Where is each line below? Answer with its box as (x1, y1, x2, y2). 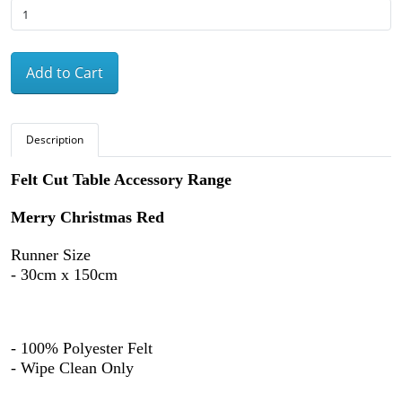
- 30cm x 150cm (11, 266, 118, 284)
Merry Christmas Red (11, 208, 164, 227)
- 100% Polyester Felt (11, 339, 153, 358)
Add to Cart (26, 63, 103, 83)
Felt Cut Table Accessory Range (11, 170, 232, 189)
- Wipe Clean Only (11, 359, 134, 378)
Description (26, 132, 83, 148)
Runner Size (11, 246, 91, 265)
